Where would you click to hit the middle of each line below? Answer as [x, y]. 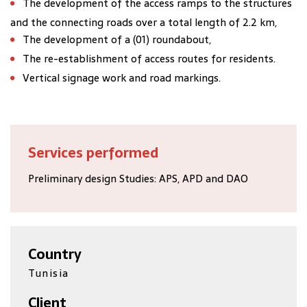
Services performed [94, 152]
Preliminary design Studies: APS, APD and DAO [138, 178]
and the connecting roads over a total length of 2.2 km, [144, 22]
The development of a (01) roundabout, [117, 39]
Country [55, 255]
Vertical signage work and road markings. [122, 78]
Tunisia [49, 273]
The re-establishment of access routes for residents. [149, 59]
